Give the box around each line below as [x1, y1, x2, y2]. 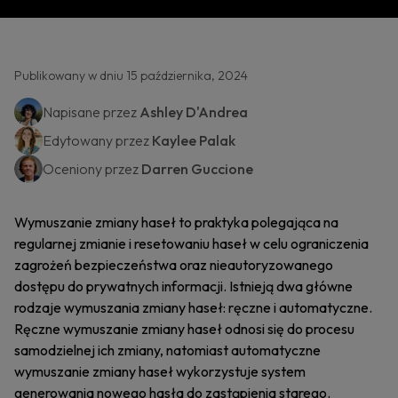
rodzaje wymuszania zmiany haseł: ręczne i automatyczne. [14, 298, 372, 316]
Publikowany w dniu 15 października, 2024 [14, 68, 248, 84]
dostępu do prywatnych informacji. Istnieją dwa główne [14, 277, 353, 295]
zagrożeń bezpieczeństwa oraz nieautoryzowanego [14, 256, 333, 274]
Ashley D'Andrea [139, 103, 248, 121]
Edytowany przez [43, 131, 152, 149]
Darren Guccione [141, 160, 253, 178]
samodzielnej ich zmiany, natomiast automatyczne [14, 341, 321, 359]
